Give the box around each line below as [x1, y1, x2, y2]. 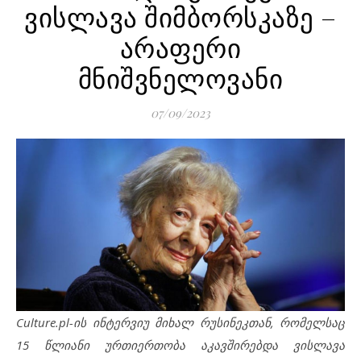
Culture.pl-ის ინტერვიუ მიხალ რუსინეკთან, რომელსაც [16, 314, 345, 331]
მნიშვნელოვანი [77, 60, 284, 95]
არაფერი [119, 29, 242, 64]
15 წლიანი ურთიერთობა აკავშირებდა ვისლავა [16, 337, 345, 354]
